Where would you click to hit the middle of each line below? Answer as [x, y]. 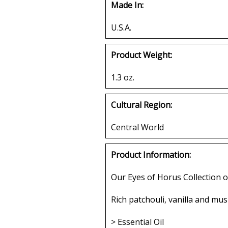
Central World [137, 127]
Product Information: [151, 154]
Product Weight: [141, 55]
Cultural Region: [141, 105]
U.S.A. [121, 27]
